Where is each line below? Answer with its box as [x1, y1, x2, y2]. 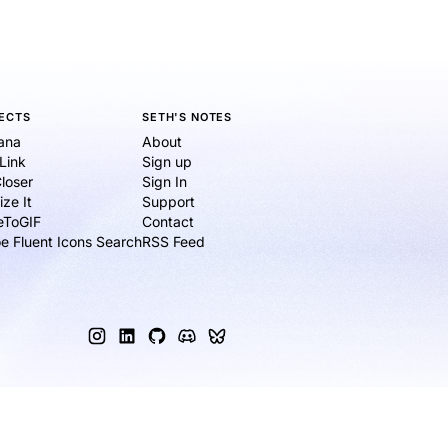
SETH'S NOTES [142, 110, 232, 125]
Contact [142, 213, 195, 231]
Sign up [142, 153, 193, 171]
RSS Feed [142, 233, 206, 251]
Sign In [142, 173, 188, 191]
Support [142, 193, 196, 211]
